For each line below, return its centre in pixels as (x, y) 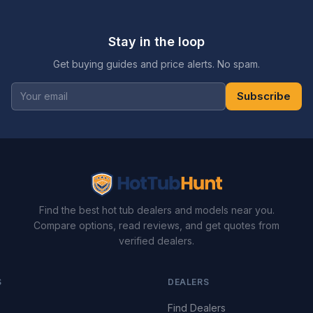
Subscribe (264, 96)
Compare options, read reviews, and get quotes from (156, 225)
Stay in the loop (156, 41)
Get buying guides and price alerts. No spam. (156, 64)
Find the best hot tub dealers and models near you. (156, 210)
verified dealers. (156, 240)
